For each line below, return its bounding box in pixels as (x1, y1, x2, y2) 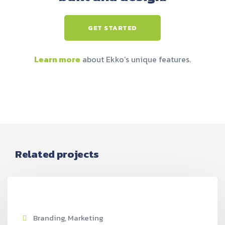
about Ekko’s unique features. (80, 53, 191, 65)
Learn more (34, 53, 80, 65)
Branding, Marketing (32, 212, 103, 223)
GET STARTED (88, 23, 137, 33)
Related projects (15, 146, 99, 162)
